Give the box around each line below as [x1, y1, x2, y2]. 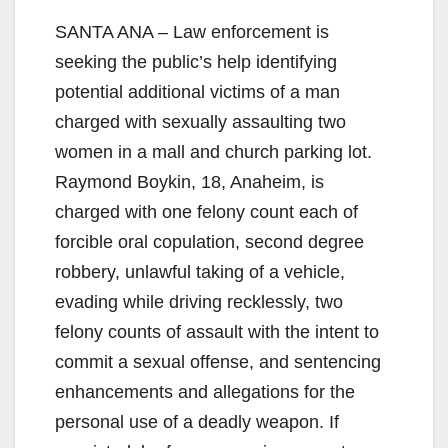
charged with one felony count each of [55, 201, 358, 222]
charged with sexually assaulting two [55, 111, 346, 132]
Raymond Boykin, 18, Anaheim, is [55, 171, 324, 192]
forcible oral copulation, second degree [55, 231, 364, 252]
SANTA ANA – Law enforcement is [55, 21, 329, 42]
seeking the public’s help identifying [55, 51, 337, 72]
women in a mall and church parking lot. [55, 141, 372, 162]
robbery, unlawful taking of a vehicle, [55, 261, 345, 282]
